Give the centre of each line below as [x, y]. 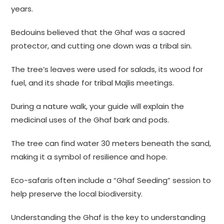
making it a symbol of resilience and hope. [89, 157]
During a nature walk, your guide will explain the [98, 106]
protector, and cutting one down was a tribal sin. [102, 46]
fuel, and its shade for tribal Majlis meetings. [93, 83]
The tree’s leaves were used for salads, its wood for [107, 69]
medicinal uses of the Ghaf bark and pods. [90, 120]
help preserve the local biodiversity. [77, 194]
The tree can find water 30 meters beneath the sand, [111, 143]
